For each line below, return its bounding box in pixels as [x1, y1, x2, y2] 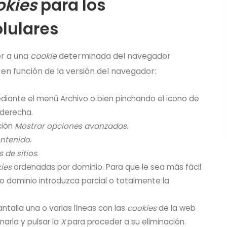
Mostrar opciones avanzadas [15, 121, 127, 131]
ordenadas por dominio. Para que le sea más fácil [12, 162, 201, 172]
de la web [157, 203, 196, 213]
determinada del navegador [57, 50, 171, 62]
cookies [127, 203, 157, 213]
